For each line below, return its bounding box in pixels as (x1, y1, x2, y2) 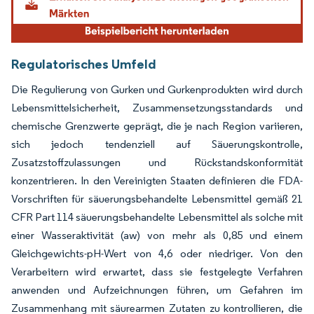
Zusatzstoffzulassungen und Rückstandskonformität (11, 155, 303, 169)
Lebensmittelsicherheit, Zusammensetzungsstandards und (11, 100, 303, 114)
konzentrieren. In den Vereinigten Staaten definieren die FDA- (11, 173, 303, 187)
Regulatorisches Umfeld (11, 55, 156, 72)
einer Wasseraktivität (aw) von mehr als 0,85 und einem (11, 228, 303, 242)
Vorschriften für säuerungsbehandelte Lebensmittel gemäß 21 (11, 191, 303, 205)
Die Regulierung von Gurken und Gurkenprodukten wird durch (11, 82, 303, 96)
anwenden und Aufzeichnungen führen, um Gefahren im (11, 282, 303, 296)
